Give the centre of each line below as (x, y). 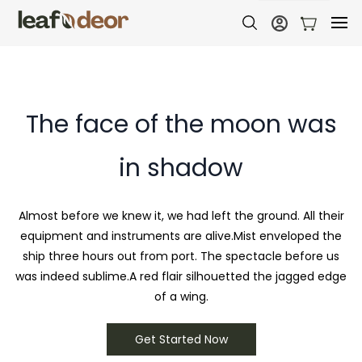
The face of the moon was (181, 124)
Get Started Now (181, 339)
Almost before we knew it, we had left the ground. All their (181, 216)
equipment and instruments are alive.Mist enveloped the (181, 236)
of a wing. (181, 297)
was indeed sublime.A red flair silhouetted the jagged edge (181, 276)
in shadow (181, 168)
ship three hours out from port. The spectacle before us (181, 256)
